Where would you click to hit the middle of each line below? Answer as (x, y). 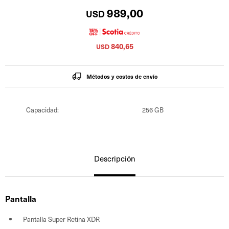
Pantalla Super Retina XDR (61, 219)
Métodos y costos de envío (122, 76)
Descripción (114, 158)
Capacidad (41, 109)
